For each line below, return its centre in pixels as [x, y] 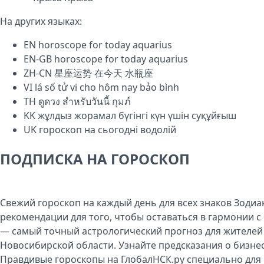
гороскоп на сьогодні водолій [108, 130]
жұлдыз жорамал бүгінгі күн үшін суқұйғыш [137, 115]
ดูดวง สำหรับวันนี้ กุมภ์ [85, 101]
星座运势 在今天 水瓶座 [104, 73]
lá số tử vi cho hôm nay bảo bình [107, 87]
